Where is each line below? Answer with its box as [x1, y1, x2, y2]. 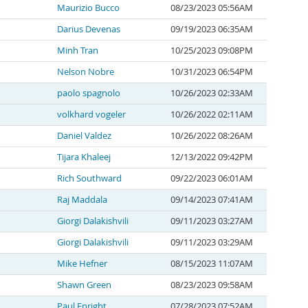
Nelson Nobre [57, 66, 114, 78]
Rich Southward [57, 173, 122, 184]
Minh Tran [57, 45, 98, 56]
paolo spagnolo [57, 87, 120, 99]
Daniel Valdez [57, 130, 111, 142]
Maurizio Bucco [57, 2, 120, 14]
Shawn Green [57, 279, 111, 291]
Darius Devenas [57, 23, 120, 35]
